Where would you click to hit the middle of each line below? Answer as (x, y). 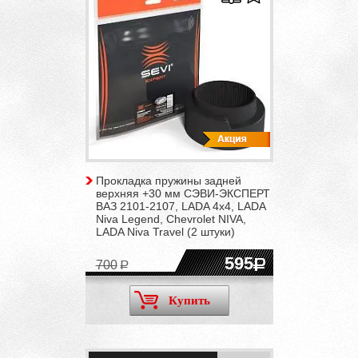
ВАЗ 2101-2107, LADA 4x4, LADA (180, 206)
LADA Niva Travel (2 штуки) (165, 231)
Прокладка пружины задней (168, 180)
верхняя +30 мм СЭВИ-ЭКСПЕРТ (183, 193)
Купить (189, 300)
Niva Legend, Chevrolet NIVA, (171, 219)
